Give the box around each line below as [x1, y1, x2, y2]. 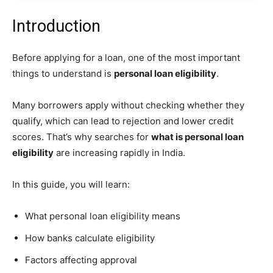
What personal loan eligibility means [25, 210, 180, 222]
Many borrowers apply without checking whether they [12, 99, 244, 111]
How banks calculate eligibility [25, 232, 155, 244]
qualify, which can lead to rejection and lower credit [12, 115, 233, 127]
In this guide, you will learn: [12, 178, 130, 190]
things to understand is [12, 67, 114, 79]
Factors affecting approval [25, 253, 137, 266]
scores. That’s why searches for [12, 130, 151, 143]
